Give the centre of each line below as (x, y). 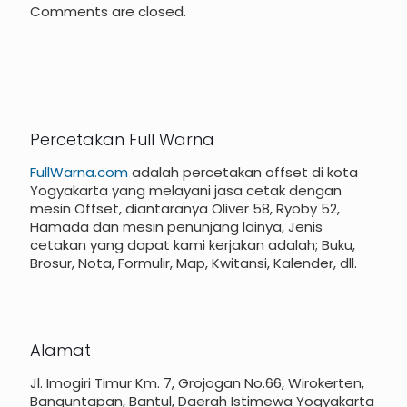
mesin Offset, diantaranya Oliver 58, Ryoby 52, (185, 208)
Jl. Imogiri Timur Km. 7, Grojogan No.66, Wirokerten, (197, 383)
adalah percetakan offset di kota (243, 172)
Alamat (60, 350)
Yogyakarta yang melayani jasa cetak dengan (186, 190)
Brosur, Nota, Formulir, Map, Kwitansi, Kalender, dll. (194, 263)
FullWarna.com (79, 172)
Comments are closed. (108, 11)
